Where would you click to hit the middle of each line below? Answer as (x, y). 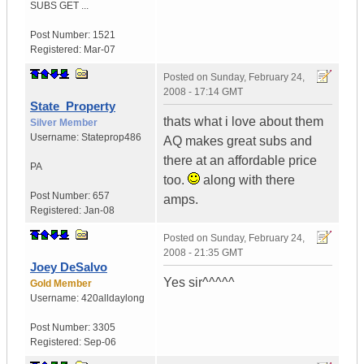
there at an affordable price (240, 161)
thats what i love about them (243, 122)
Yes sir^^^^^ (199, 283)
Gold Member (61, 284)
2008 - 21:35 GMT (203, 253)
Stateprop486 (111, 138)
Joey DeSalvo (69, 267)
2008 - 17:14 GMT (203, 92)
